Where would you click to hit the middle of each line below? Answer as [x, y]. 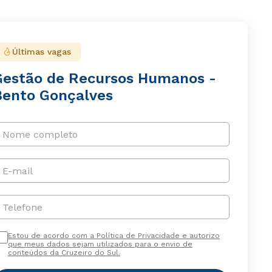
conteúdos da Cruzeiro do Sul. [64, 253]
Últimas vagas [41, 52]
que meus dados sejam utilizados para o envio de [100, 244]
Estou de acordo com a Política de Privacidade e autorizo [114, 236]
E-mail [17, 171]
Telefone [22, 207]
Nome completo [40, 134]
